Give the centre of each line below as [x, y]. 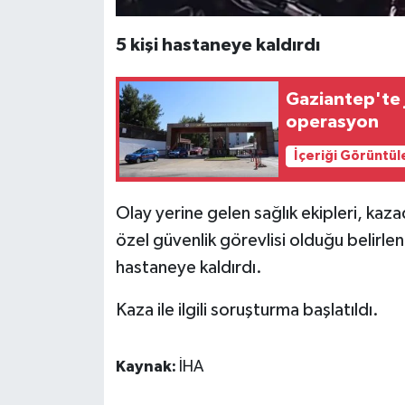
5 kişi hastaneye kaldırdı [217, 46]
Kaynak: [147, 367]
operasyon [333, 122]
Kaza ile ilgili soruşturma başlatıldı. [247, 311]
